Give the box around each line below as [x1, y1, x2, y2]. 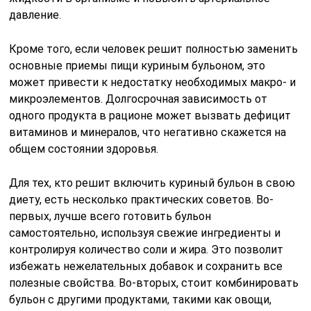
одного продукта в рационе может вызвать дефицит [9, 108, 292, 122]
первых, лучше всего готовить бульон [9, 209, 212, 223]
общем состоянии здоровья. [9, 142, 159, 155]
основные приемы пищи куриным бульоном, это [9, 58, 266, 72]
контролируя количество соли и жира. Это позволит [9, 242, 284, 256]
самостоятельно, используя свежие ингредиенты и [9, 226, 281, 239]
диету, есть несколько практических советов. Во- [9, 192, 274, 206]
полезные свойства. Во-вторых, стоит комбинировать [9, 276, 299, 289]
